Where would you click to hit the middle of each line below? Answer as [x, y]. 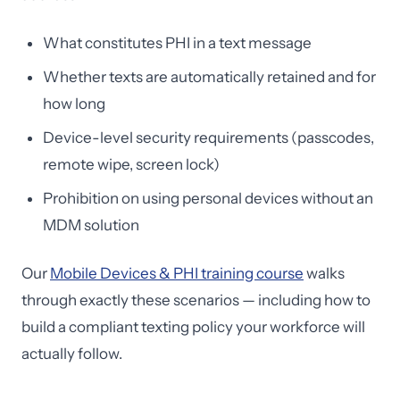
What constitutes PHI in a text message [177, 43]
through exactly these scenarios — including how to [196, 300]
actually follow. [72, 354]
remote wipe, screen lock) [131, 164]
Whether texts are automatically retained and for [209, 77]
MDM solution [91, 225]
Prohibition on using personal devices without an [208, 198]
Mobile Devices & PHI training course [177, 273]
